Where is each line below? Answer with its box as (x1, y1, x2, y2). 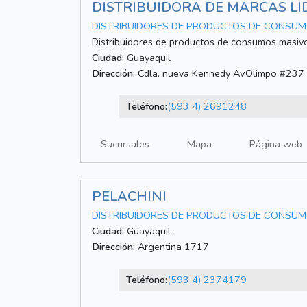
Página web (249, 137, 302, 151)
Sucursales (101, 137, 149, 151)
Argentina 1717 (135, 240, 209, 254)
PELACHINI (92, 187, 167, 206)
